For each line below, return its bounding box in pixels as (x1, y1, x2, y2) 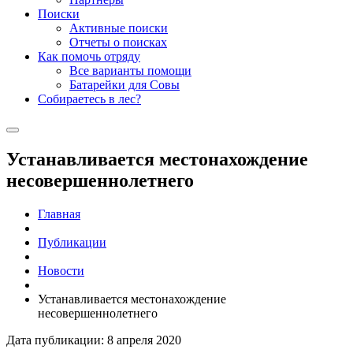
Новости (38, 264, 84, 278)
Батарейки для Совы (69, 78, 180, 92)
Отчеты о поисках (69, 35, 167, 50)
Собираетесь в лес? (38, 92, 141, 106)
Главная (38, 207, 80, 221)
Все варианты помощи (69, 64, 191, 78)
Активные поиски (69, 21, 168, 35)
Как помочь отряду (38, 50, 140, 64)
